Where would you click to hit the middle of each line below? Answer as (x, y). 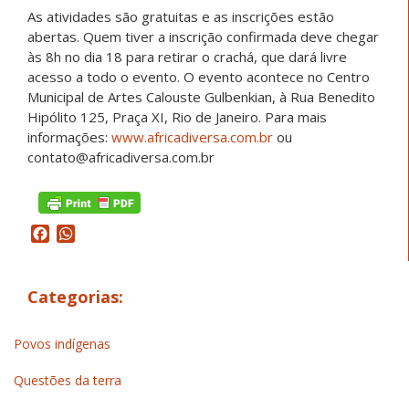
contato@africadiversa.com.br (121, 157)
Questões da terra (68, 381)
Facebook (82, 233)
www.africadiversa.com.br (192, 136)
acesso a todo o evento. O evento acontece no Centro (199, 76)
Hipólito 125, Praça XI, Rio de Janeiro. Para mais (177, 116)
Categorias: (75, 296)
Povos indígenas (62, 344)
